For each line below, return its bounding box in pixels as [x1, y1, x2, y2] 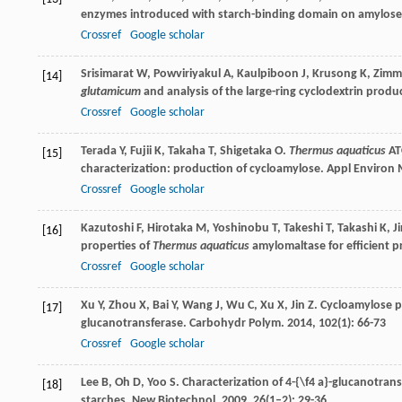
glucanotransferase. [81, 317, 189, 331]
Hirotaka [147, 222, 193, 236]
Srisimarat [81, 67, 134, 82]
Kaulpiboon [237, 67, 299, 82]
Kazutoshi [81, 222, 134, 236]
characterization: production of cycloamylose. [81, 162, 327, 177]
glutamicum [81, 85, 141, 100]
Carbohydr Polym [189, 317, 281, 331]
